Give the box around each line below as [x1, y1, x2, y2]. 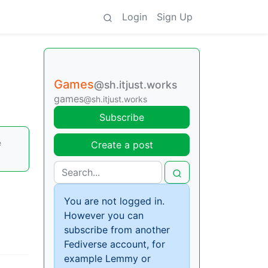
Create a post [90, 139, 153, 151]
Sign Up [157, 11, 193, 23]
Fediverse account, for [64, 238, 165, 250]
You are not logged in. [64, 195, 165, 207]
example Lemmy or [64, 252, 151, 264]
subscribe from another [64, 224, 170, 236]
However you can [64, 209, 144, 221]
